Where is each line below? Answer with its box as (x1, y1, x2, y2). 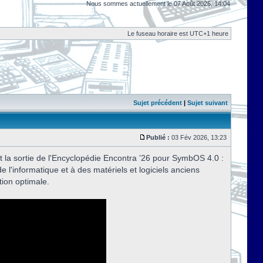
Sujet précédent (133, 99, 182, 106)
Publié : (146, 134, 170, 141)
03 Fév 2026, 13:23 (170, 134, 228, 141)
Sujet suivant (187, 99, 228, 106)
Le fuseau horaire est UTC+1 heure (127, 30, 228, 37)
